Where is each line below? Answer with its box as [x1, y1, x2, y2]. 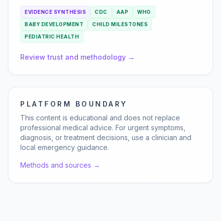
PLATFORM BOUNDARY [20, 100, 128, 108]
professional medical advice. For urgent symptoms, [20, 123, 185, 132]
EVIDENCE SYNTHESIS [25, 9, 86, 15]
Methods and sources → [20, 161, 100, 169]
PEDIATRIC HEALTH [25, 34, 79, 39]
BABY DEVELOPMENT [25, 21, 83, 27]
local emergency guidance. [20, 143, 109, 151]
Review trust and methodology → [20, 53, 135, 61]
